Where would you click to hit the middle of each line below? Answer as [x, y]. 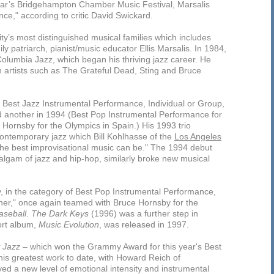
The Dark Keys [60, 213]
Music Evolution [69, 224]
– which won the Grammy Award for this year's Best [121, 246]
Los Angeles [198, 136]
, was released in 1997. [144, 224]
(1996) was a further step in [143, 213]
